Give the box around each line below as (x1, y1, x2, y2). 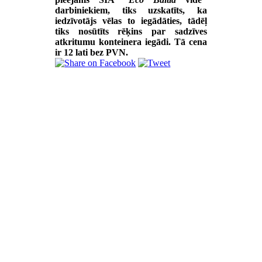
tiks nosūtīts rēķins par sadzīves (55, 26, 207, 36)
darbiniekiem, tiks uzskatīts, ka (55, 5, 207, 15)
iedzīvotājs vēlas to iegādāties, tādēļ (55, 15, 207, 26)
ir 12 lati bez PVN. (55, 47, 129, 57)
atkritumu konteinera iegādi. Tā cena (55, 36, 207, 47)
